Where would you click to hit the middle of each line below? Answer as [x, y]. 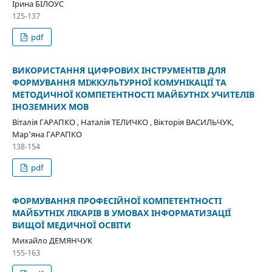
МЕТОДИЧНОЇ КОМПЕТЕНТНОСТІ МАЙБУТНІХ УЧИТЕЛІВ [133, 94]
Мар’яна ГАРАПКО [47, 134]
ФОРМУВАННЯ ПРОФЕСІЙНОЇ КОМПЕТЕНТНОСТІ [117, 200]
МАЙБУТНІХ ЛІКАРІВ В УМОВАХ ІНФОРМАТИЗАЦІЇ [121, 212]
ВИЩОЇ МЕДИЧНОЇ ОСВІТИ [71, 225]
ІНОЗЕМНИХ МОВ [50, 106]
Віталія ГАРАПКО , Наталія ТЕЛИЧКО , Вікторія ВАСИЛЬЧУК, [123, 122]
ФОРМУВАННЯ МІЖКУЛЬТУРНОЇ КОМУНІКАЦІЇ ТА [119, 82]
